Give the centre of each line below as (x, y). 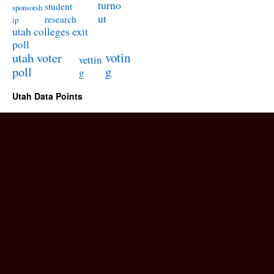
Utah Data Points (47, 96)
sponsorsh (27, 7)
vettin (90, 60)
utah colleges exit (50, 31)
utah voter (37, 57)
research (61, 19)
